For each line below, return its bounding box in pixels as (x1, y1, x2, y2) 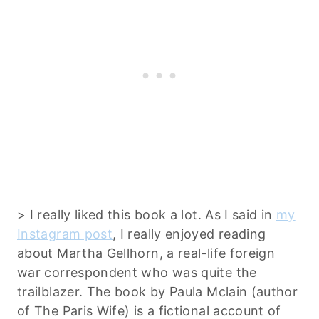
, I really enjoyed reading (113, 226, 266, 241)
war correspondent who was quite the (17, 264, 257, 280)
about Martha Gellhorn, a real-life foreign (17, 245, 276, 261)
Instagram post (17, 226, 113, 241)
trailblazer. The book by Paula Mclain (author (17, 283, 298, 299)
